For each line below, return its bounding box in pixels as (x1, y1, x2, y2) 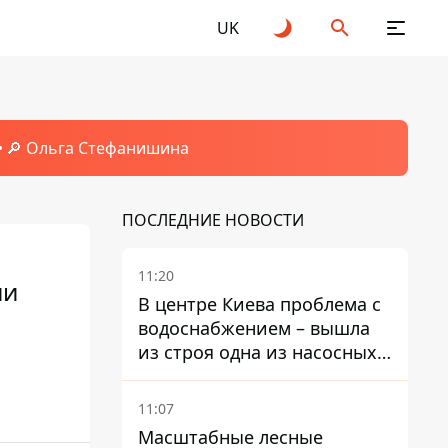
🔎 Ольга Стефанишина (5, 137, 189, 159)
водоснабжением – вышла (138, 316, 370, 340)
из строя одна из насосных (138, 340, 377, 364)
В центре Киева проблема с (138, 292, 381, 316)
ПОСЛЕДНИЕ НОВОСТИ (122, 209, 304, 231)
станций (138, 364, 212, 388)
